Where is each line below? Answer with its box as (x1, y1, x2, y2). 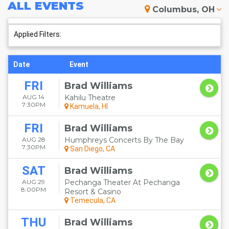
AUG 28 (21, 135, 45, 143)
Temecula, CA (68, 196, 116, 204)
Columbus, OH (152, 5, 215, 14)
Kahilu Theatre (64, 93, 116, 102)
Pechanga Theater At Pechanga (64, 178, 180, 187)
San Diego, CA (68, 145, 115, 153)
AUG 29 (22, 178, 45, 186)
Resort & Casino (64, 187, 121, 196)
